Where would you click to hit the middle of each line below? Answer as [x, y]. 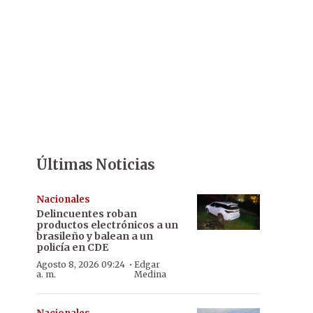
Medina [150, 274]
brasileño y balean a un [95, 236]
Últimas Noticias [95, 165]
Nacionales [63, 199]
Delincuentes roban [87, 214]
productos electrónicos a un [107, 225]
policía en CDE [72, 247]
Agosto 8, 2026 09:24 [81, 264]
